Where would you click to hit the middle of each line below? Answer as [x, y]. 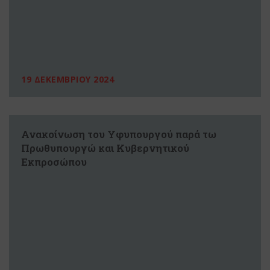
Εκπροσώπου [54, 162]
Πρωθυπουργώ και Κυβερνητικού [105, 148]
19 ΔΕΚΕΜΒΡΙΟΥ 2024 [67, 79]
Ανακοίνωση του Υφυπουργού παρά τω [119, 134]
